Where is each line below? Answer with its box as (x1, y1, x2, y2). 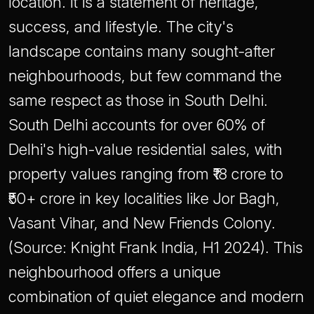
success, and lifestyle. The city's (8, 18, 233, 36)
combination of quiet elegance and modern (8, 287, 304, 306)
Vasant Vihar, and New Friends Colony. (8, 214, 275, 233)
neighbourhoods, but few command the (8, 67, 282, 86)
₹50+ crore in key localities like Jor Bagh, (8, 189, 280, 208)
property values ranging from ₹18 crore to (8, 165, 283, 184)
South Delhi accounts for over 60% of (8, 116, 265, 135)
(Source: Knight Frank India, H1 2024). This (8, 238, 303, 257)
